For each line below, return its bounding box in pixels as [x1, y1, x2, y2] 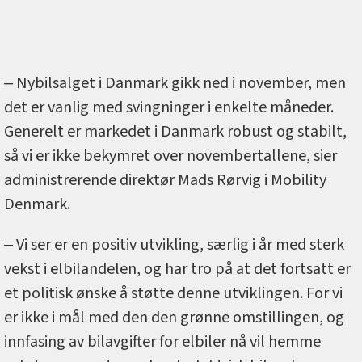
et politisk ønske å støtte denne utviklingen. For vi [4, 282, 343, 305]
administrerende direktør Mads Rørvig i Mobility [4, 169, 326, 192]
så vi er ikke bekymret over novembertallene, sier [4, 145, 337, 168]
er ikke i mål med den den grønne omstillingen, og [4, 306, 344, 330]
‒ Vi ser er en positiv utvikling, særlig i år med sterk [4, 234, 344, 257]
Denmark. [4, 193, 70, 217]
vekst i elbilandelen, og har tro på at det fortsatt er [4, 258, 351, 281]
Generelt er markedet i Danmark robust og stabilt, [4, 120, 347, 144]
